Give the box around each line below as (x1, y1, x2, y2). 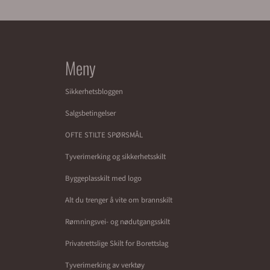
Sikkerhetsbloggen (65, 86, 123, 97)
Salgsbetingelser (65, 108, 116, 119)
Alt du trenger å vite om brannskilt (65, 195, 172, 206)
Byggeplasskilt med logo (65, 173, 142, 184)
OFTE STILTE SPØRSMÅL (65, 130, 143, 140)
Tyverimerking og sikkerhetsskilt (65, 151, 166, 162)
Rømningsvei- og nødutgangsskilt (65, 216, 170, 227)
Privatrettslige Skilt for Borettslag (65, 238, 168, 249)
